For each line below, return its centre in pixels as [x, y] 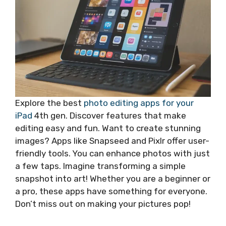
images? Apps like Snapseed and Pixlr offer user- [112, 140]
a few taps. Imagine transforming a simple [100, 166]
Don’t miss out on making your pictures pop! [103, 204]
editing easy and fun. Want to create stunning [108, 128]
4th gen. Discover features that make [109, 115]
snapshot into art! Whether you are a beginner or [113, 178]
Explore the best [49, 103]
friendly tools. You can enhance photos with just [112, 153]
